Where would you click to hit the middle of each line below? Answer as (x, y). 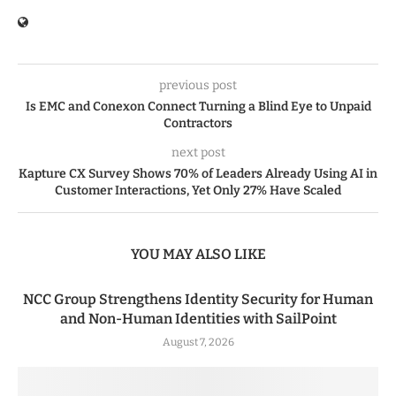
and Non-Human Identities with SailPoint (198, 319)
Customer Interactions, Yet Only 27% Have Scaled (198, 191)
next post (198, 153)
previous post (198, 86)
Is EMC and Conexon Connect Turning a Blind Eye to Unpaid (198, 107)
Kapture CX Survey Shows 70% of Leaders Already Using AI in (198, 174)
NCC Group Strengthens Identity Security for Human (198, 300)
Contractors (198, 124)
